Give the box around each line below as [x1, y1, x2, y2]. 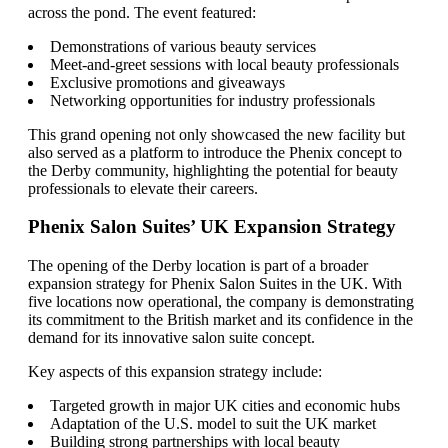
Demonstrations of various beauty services [50, 37, 316, 55]
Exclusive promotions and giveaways [50, 73, 285, 91]
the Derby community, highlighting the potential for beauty [28, 161, 398, 179]
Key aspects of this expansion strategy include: [28, 363, 322, 380]
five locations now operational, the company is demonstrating [28, 293, 414, 310]
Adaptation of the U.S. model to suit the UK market [50, 415, 376, 432]
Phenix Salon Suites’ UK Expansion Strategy [28, 216, 396, 238]
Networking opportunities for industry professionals [50, 91, 375, 109]
